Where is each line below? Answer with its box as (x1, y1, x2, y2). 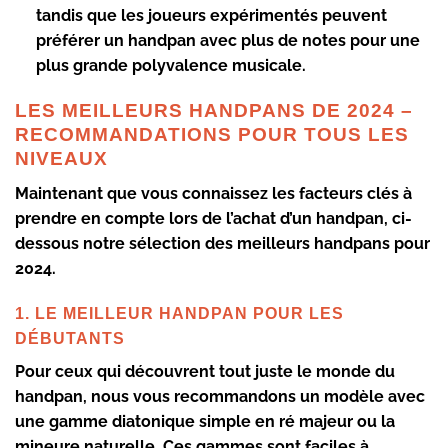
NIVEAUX (15, 148, 108, 170)
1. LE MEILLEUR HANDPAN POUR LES (15, 305, 344, 323)
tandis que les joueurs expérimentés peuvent (35, 6, 387, 26)
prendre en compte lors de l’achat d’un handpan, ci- (15, 208, 412, 228)
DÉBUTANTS (15, 330, 125, 348)
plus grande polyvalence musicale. (35, 56, 306, 76)
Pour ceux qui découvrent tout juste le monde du (15, 362, 395, 382)
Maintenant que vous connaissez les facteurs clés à (15, 183, 412, 203)
